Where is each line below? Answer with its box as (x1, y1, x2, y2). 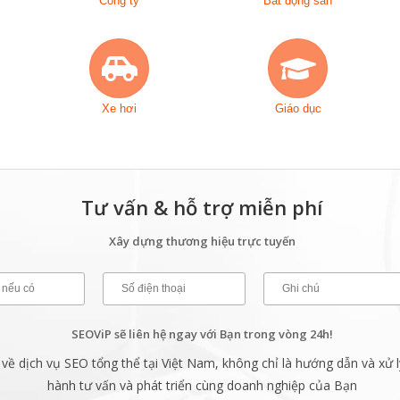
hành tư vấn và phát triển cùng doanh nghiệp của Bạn (46, 377, 357, 394)
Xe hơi (102, 102, 137, 115)
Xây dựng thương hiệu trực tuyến (108, 233, 296, 249)
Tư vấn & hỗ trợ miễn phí (81, 194, 322, 221)
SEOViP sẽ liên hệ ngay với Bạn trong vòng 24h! (71, 326, 333, 342)
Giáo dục (274, 102, 321, 115)
